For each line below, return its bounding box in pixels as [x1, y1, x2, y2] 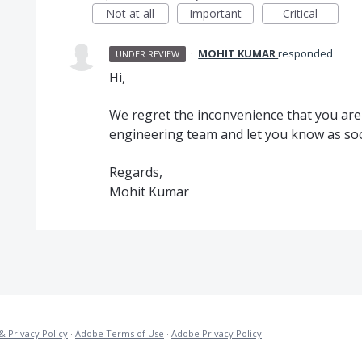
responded [278, 46, 334, 61]
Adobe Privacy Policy [171, 326, 262, 339]
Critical [282, 6, 318, 21]
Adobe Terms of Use [75, 326, 164, 339]
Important [188, 6, 242, 21]
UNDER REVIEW [116, 48, 180, 60]
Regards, [108, 162, 162, 181]
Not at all [106, 6, 155, 21]
